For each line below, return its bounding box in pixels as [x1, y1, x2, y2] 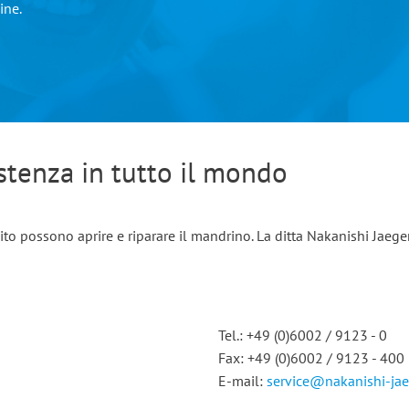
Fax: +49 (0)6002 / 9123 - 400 [218, 349, 404, 367]
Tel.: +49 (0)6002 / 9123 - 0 [218, 326, 387, 344]
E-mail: [218, 372, 267, 390]
